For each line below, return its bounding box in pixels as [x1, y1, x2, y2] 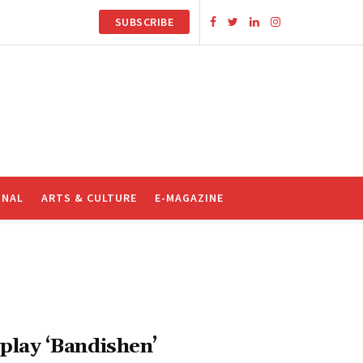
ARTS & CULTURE [41, 190, 137, 205]
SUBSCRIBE [114, 15, 173, 29]
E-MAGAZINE [155, 190, 224, 205]
